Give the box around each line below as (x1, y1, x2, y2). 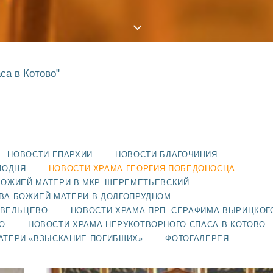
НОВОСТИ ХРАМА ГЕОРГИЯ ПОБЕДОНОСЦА (48, 164, 236, 173)
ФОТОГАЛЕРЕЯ (165, 234, 229, 243)
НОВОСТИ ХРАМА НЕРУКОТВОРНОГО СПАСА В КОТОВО (27, 220, 266, 229)
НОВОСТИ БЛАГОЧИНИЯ (115, 150, 218, 159)
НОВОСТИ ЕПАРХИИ (7, 150, 93, 159)
